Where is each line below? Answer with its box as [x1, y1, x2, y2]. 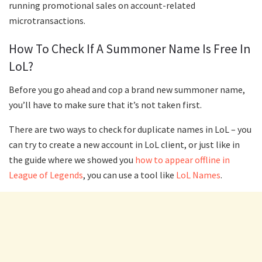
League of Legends [9, 168, 83, 181]
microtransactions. [9, 14, 85, 26]
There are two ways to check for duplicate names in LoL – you [9, 123, 251, 135]
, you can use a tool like [83, 168, 176, 181]
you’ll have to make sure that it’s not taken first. [9, 98, 204, 111]
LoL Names [176, 168, 220, 181]
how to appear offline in [135, 153, 230, 166]
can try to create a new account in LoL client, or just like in [9, 138, 240, 150]
